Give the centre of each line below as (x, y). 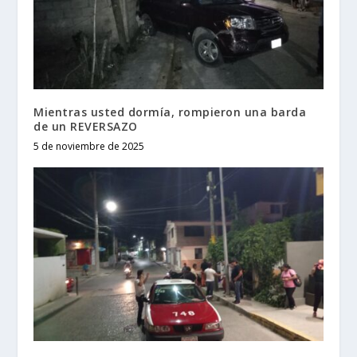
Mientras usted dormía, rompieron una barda (170, 112)
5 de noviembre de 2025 (89, 146)
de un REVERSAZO (86, 126)
